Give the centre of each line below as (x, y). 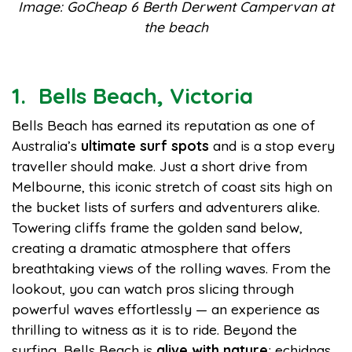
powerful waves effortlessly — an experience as (166, 309)
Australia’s (46, 145)
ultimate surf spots (145, 145)
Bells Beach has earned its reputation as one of (163, 125)
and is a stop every (272, 145)
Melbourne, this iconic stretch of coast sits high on (172, 186)
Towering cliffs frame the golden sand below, (157, 227)
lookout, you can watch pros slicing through (153, 288)
